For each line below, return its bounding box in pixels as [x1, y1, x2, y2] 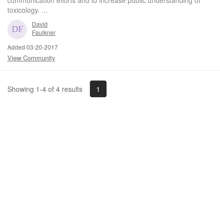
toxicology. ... [7, 4, 48, 15]
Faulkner [32, 27, 55, 36]
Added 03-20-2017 [7, 42, 58, 51]
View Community [7, 53, 55, 62]
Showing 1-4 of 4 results [7, 84, 82, 94]
